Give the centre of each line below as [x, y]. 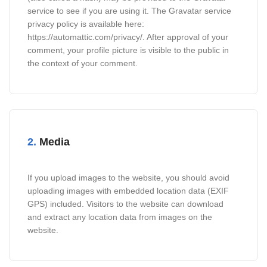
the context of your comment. [83, 63]
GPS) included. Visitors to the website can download [125, 204]
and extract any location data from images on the [120, 217]
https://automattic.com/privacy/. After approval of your [128, 37]
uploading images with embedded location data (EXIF [128, 191]
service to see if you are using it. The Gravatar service [129, 11]
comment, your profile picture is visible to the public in [128, 50]
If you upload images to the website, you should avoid [128, 178]
